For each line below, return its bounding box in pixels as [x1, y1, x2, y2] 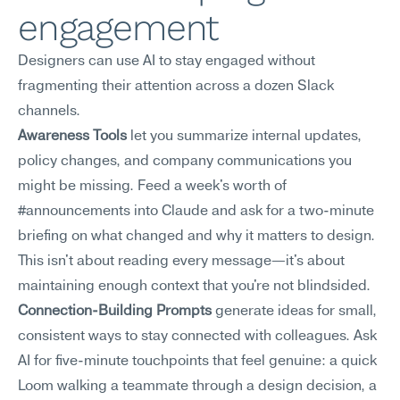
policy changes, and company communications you [18, 154, 352, 169]
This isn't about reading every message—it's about [18, 254, 345, 269]
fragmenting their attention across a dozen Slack [18, 79, 334, 94]
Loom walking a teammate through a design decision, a [18, 379, 377, 394]
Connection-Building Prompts [18, 304, 212, 319]
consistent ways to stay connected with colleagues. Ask [18, 329, 377, 344]
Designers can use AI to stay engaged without [18, 54, 315, 69]
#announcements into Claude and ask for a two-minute [18, 204, 374, 219]
